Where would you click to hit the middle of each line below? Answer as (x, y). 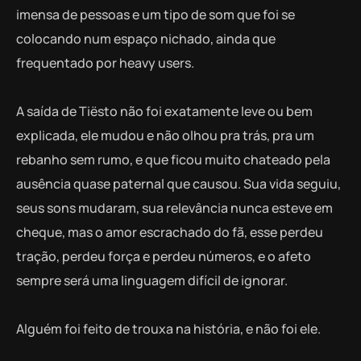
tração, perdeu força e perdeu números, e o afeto (164, 256)
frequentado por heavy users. (105, 62)
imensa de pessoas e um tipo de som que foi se (156, 14)
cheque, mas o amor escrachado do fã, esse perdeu (170, 232)
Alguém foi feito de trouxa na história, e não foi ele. (168, 328)
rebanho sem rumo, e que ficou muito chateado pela (173, 159)
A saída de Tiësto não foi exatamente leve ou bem (164, 111)
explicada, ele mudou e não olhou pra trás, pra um (165, 135)
